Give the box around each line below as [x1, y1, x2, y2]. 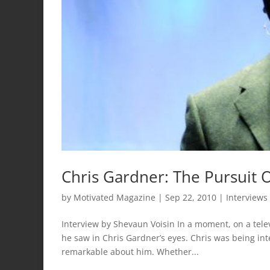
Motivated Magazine [74, 191, 155, 203]
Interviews [226, 191, 268, 203]
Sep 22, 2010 [165, 191, 216, 203]
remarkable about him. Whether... [61, 245, 199, 257]
